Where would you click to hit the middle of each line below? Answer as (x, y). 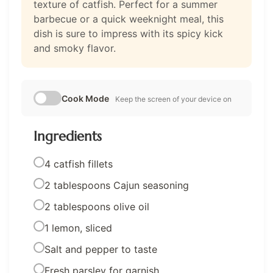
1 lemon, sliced (78, 228)
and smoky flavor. (75, 48)
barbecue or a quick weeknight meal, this (129, 19)
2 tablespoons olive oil (97, 207)
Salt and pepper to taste (101, 250)
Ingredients (68, 136)
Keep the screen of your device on (173, 99)
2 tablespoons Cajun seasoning (117, 186)
